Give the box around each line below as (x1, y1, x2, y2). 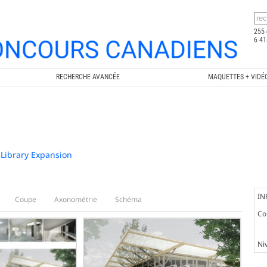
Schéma (114, 194, 142, 204)
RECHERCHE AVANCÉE (55, 72, 120, 81)
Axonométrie (54, 194, 97, 204)
